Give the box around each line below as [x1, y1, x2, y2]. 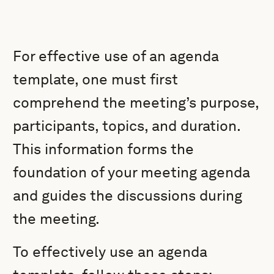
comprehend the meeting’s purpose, [13, 94, 259, 111]
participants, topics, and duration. [13, 117, 241, 135]
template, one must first [13, 70, 179, 88]
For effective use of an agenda [13, 47, 220, 65]
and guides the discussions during [13, 187, 243, 204]
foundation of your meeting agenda [13, 163, 251, 181]
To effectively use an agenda [13, 243, 208, 261]
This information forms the [13, 140, 194, 158]
